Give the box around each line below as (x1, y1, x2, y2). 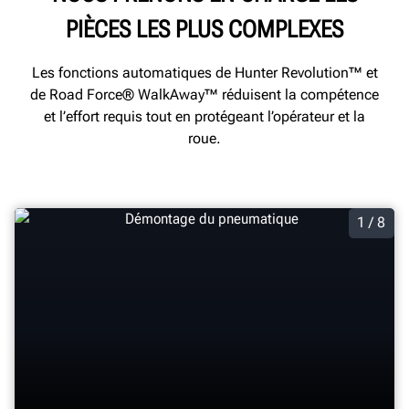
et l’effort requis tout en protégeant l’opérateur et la (44, 107, 365, 125)
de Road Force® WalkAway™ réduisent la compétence (30, 85, 379, 103)
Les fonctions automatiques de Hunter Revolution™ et (31, 63, 378, 81)
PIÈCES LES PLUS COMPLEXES (66, 15, 343, 43)
